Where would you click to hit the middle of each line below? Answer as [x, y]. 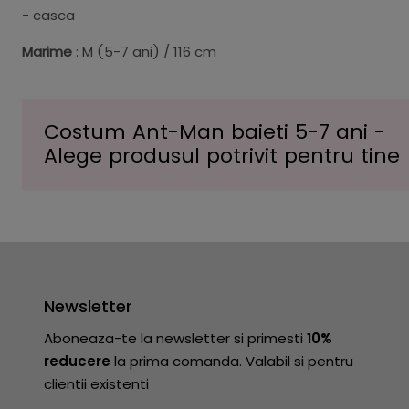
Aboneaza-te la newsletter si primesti [175, 338]
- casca [48, 15]
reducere [77, 361]
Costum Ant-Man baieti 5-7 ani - [215, 132]
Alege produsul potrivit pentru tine [222, 156]
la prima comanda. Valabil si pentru [232, 361]
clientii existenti [96, 384]
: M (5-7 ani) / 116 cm [144, 52]
